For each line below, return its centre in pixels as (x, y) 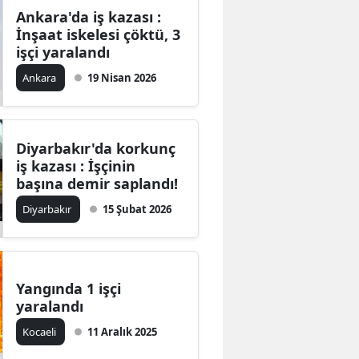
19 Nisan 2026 (122, 77)
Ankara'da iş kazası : (89, 16)
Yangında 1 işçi (69, 288)
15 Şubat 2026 (137, 209)
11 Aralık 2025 (123, 331)
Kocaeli (41, 331)
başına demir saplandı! (97, 183)
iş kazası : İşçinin (76, 165)
